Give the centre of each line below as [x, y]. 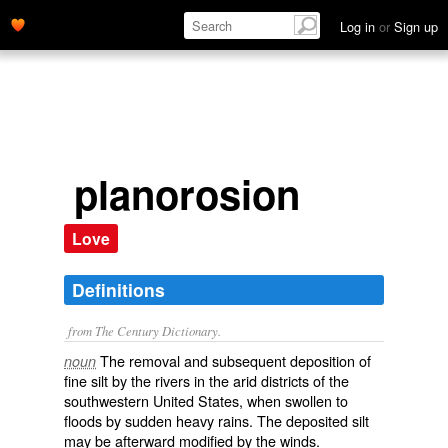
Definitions [118, 289]
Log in [359, 26]
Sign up [414, 26]
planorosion [187, 193]
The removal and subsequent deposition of [235, 360]
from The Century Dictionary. [144, 330]
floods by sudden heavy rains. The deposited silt [216, 420]
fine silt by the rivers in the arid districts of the [206, 380]
